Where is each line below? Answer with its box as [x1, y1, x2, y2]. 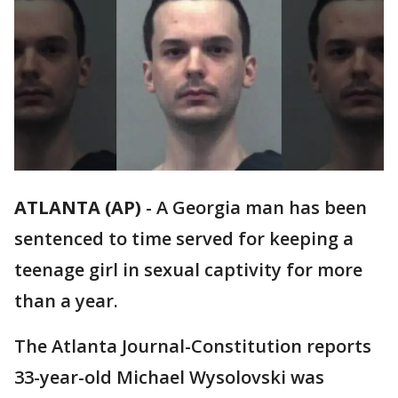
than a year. [14, 289, 118, 314]
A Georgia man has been [156, 195, 367, 220]
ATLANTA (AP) [14, 195, 141, 220]
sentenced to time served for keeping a [14, 227, 354, 251]
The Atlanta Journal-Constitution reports [14, 334, 371, 359]
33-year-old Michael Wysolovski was [14, 365, 324, 390]
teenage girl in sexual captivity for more [14, 258, 362, 283]
